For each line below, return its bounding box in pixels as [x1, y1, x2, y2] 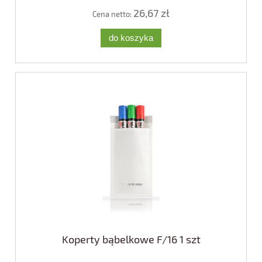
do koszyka [109, 32, 153, 43]
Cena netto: [92, 9, 133, 19]
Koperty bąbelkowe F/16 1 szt [61, 232, 201, 246]
